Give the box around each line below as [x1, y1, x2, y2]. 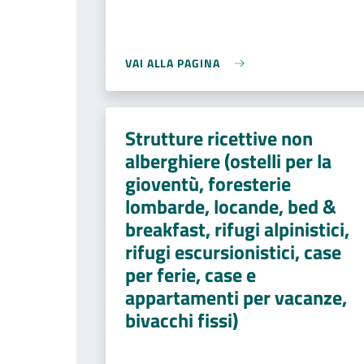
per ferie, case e [125, 260, 256, 289]
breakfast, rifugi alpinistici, [125, 214, 349, 244]
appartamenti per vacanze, [125, 283, 347, 312]
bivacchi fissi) [125, 305, 238, 335]
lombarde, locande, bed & [125, 192, 336, 221]
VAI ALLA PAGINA [125, 54, 220, 71]
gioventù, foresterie [125, 169, 291, 198]
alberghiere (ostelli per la [125, 146, 331, 175]
